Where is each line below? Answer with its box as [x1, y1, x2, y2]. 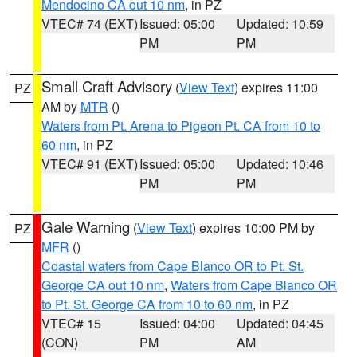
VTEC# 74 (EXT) [41, 14, 138, 33]
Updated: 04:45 [237, 314, 324, 332]
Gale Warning [41, 216, 130, 237]
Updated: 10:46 [237, 155, 324, 173]
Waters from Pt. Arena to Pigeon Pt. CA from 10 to [41, 116, 320, 135]
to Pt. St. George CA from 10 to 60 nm [41, 295, 253, 313]
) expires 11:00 [234, 78, 318, 96]
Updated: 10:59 [237, 14, 324, 33]
